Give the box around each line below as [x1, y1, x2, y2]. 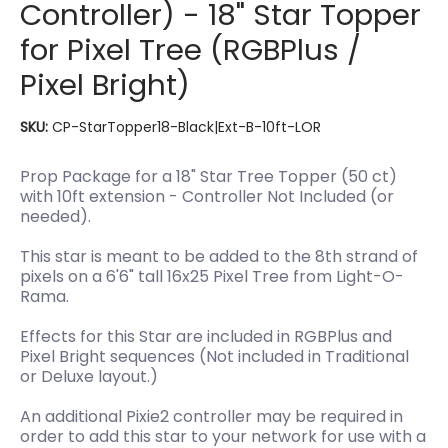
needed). [20, 205, 91, 228]
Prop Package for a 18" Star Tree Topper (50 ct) [20, 165, 397, 188]
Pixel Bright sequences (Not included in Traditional [20, 345, 409, 368]
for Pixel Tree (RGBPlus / [20, 29, 361, 70]
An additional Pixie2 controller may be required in [20, 405, 403, 428]
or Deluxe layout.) [20, 365, 158, 388]
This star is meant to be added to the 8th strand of [20, 245, 418, 268]
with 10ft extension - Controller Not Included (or [20, 185, 394, 208]
